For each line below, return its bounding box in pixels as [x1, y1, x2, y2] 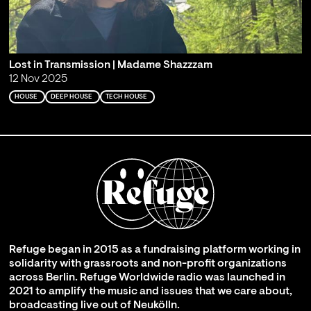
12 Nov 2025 [8, 73, 67, 85]
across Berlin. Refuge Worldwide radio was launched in [8, 271, 285, 283]
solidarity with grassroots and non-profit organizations [8, 258, 287, 269]
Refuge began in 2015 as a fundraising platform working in [8, 244, 301, 255]
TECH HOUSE [105, 93, 147, 100]
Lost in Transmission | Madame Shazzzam [8, 59, 212, 71]
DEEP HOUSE [50, 93, 92, 100]
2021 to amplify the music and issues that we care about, [8, 285, 292, 297]
